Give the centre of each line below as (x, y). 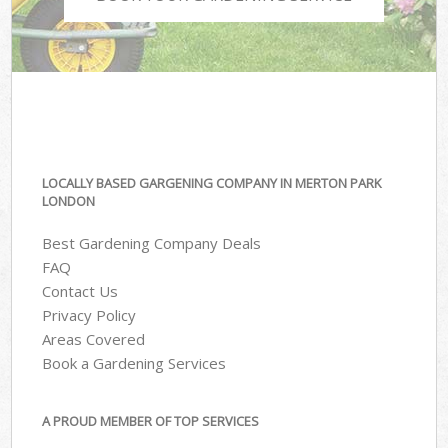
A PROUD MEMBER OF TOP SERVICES (151, 420)
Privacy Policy (89, 315)
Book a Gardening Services (134, 363)
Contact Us (80, 291)
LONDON (69, 200)
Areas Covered (94, 339)
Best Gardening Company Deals (152, 243)
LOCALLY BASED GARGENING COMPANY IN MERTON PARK (212, 182)
